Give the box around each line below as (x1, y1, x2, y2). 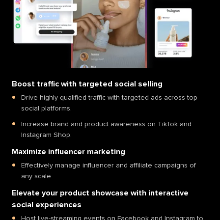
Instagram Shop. (21, 131, 72, 138)
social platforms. (21, 105, 72, 112)
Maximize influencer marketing (12, 147, 125, 156)
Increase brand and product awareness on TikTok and (21, 120, 192, 128)
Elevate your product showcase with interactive (12, 189, 189, 197)
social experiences (12, 200, 82, 209)
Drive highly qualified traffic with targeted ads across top (21, 94, 197, 101)
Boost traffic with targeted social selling (12, 80, 163, 88)
